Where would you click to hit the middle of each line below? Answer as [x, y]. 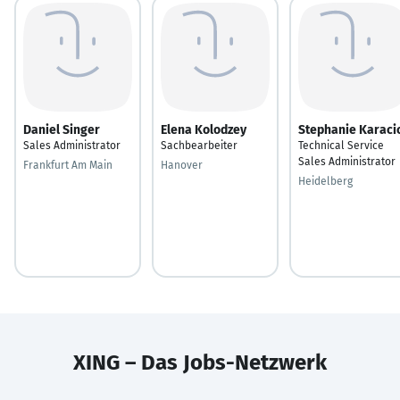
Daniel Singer [62, 129]
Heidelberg [325, 181]
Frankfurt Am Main [68, 165]
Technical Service [341, 145]
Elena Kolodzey [204, 129]
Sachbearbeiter [199, 145]
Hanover [182, 165]
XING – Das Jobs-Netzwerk [200, 362]
